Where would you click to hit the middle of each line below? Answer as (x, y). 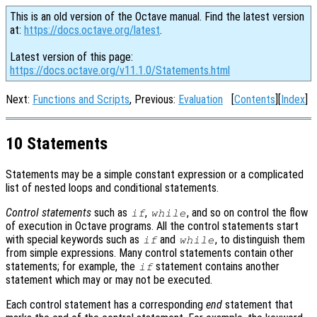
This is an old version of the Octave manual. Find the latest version (157, 17)
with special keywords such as (74, 239)
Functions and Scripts (81, 99)
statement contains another (217, 266)
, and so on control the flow (247, 212)
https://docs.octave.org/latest (92, 30)
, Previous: (154, 99)
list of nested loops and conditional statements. (112, 188)
